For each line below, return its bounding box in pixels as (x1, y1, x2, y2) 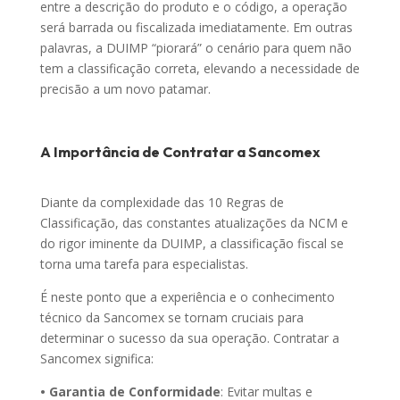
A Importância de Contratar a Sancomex (39, 143, 321, 162)
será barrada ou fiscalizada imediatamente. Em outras (39, 19, 353, 37)
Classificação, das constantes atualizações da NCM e (39, 214, 348, 232)
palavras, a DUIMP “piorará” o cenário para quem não (39, 39, 352, 57)
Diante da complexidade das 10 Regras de (39, 194, 284, 212)
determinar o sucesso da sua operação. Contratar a (39, 329, 339, 347)
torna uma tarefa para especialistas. (39, 255, 248, 273)
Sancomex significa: (39, 350, 154, 368)
